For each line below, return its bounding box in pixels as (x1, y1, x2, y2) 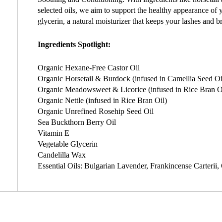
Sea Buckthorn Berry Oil (38, 118, 116, 127)
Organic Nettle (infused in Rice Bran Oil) (38, 96, 167, 105)
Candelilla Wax (38, 151, 86, 160)
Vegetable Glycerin (38, 140, 98, 149)
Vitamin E (38, 129, 69, 138)
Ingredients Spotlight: (38, 40, 111, 49)
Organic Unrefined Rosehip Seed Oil (38, 107, 154, 116)
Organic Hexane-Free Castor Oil (38, 63, 140, 72)
